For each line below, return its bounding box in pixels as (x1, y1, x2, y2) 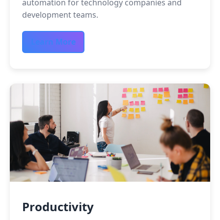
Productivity (22, 198, 94, 215)
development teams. (22, 9, 98, 20)
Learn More (31, 36, 76, 47)
